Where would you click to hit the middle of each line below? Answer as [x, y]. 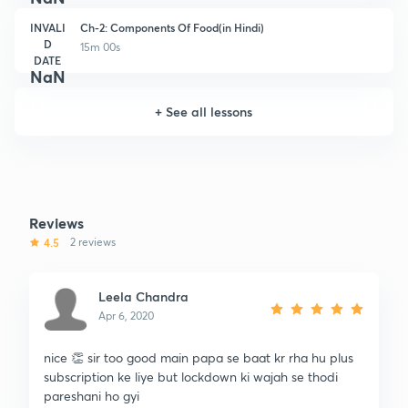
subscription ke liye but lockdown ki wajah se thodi [191, 376]
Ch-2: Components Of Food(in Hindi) [172, 27]
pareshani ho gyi [92, 395]
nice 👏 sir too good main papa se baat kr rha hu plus [199, 357]
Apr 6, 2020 [126, 315]
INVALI [47, 27]
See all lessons [209, 111]
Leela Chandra [143, 296]
